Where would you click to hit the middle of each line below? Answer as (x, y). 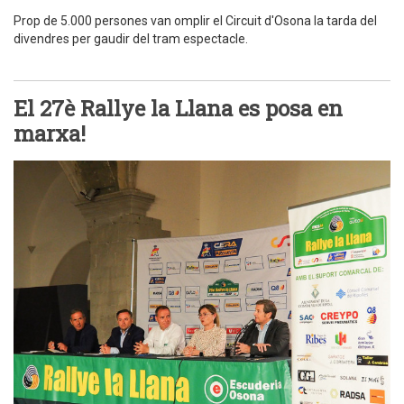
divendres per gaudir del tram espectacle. (131, 38)
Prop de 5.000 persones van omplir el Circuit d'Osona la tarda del (195, 20)
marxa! (50, 133)
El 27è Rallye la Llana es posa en (178, 108)
